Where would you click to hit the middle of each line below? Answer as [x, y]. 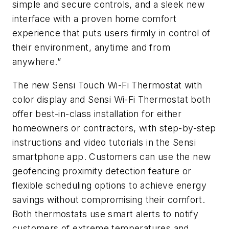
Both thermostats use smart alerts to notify [106, 214]
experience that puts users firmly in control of [111, 33]
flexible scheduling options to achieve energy [109, 185]
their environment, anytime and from [91, 48]
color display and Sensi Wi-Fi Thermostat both [111, 99]
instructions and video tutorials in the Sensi [104, 142]
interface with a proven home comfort [95, 19]
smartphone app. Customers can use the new [112, 156]
